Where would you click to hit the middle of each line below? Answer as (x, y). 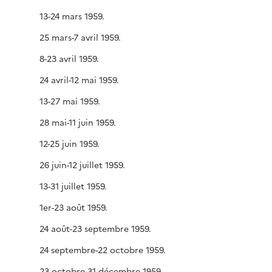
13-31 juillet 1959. (73, 186)
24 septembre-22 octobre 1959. (103, 250)
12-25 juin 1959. (70, 143)
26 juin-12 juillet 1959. (82, 165)
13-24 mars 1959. (72, 16)
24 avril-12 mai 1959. (79, 80)
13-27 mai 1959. (70, 101)
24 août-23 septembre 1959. (95, 228)
